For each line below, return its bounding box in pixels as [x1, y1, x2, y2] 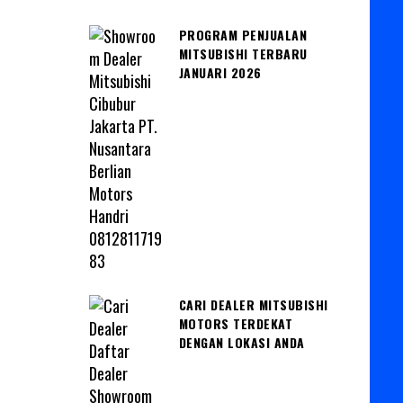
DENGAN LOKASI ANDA [178, 332, 305, 352]
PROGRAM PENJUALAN [178, 24, 307, 44]
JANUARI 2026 [178, 62, 262, 82]
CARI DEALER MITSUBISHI [178, 294, 328, 314]
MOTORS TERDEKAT [178, 313, 292, 333]
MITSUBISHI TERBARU [178, 43, 308, 63]
